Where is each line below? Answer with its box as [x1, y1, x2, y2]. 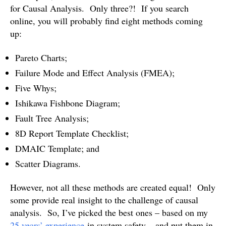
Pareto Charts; [15, 51, 67, 64]
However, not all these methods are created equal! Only [10, 181, 215, 194]
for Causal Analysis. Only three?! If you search [10, 2, 189, 15]
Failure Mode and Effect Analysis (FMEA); [15, 66, 175, 79]
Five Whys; [15, 81, 56, 94]
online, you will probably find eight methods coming [10, 15, 203, 27]
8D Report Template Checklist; [15, 127, 129, 139]
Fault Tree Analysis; [15, 111, 89, 124]
